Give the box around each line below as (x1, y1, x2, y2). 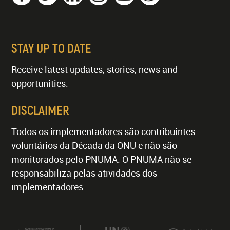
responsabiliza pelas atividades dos (11, 167, 158, 179)
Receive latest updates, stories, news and (11, 63, 178, 75)
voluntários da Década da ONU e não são (11, 139, 178, 151)
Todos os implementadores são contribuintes (11, 125, 196, 138)
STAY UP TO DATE (11, 40, 92, 55)
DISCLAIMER (11, 102, 70, 118)
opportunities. (11, 77, 69, 89)
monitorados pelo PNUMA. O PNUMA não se (11, 153, 192, 165)
